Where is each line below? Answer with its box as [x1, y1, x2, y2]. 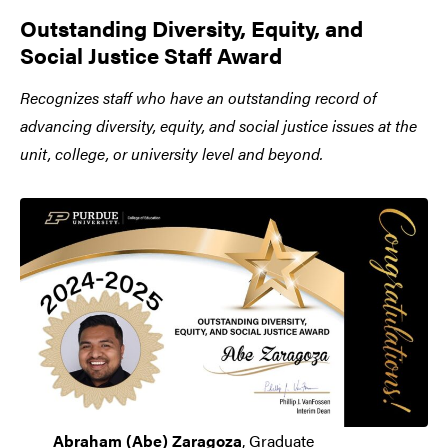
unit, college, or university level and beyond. [20, 141, 323, 165]
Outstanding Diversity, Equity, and [20, 11, 363, 43]
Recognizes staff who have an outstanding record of [20, 85, 376, 109]
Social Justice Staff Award [20, 38, 282, 70]
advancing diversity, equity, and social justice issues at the [20, 113, 417, 137]
